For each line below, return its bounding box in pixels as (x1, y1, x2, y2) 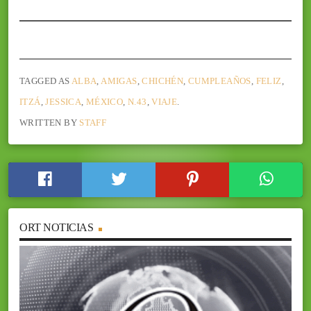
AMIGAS (101, 75, 137, 86)
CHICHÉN (142, 75, 184, 86)
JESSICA (45, 96, 82, 107)
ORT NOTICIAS (19, 221, 94, 233)
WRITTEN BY (19, 117, 80, 128)
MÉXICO (85, 96, 124, 107)
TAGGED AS (19, 75, 72, 86)
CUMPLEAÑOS (187, 75, 251, 86)
